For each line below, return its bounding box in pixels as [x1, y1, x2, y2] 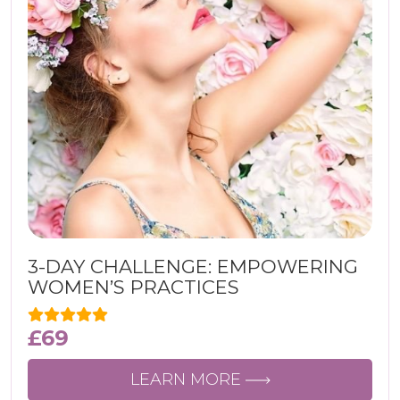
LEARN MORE [129, 370, 246, 389]
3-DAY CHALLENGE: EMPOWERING [28, 255, 358, 278]
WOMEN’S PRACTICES [28, 276, 239, 298]
